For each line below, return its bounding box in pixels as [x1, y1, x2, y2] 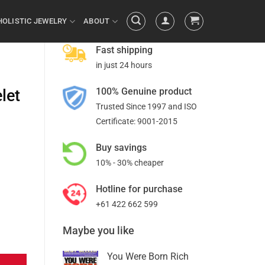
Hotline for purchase [96, 183, 183, 195]
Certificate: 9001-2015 [96, 117, 177, 126]
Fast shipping [96, 44, 153, 56]
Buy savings [96, 142, 147, 153]
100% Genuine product [96, 86, 192, 97]
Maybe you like [63, 224, 134, 237]
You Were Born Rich [107, 251, 189, 262]
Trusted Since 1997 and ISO [96, 102, 197, 111]
